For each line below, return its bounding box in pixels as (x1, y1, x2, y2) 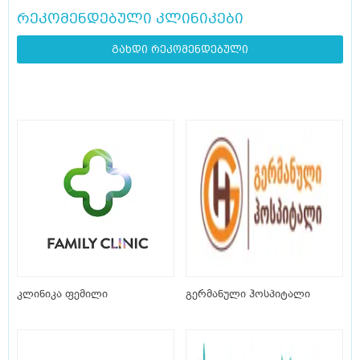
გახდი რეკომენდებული (112, 43, 248, 56)
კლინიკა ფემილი (17, 287, 108, 301)
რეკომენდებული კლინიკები (17, 10, 243, 27)
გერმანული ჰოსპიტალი (186, 287, 310, 301)
